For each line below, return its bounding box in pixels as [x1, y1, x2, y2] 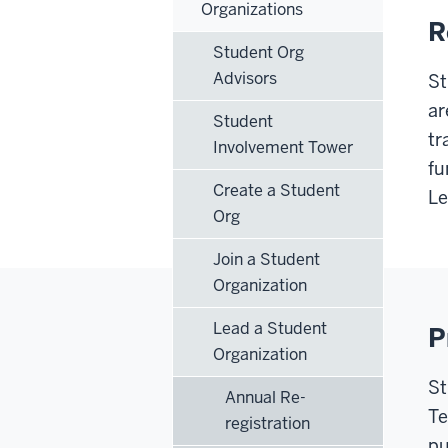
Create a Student [213, 179, 340, 201]
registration [225, 412, 310, 434]
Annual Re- [225, 386, 306, 408]
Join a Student [213, 248, 320, 270]
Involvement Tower [213, 136, 353, 158]
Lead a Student [213, 317, 327, 339]
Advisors [213, 67, 277, 89]
